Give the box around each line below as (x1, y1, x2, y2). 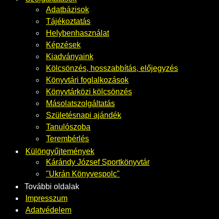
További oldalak (24, 182, 79, 191)
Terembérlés (46, 134, 89, 143)
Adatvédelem (25, 205, 71, 214)
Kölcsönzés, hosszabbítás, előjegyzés (46, 64, 178, 72)
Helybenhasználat (46, 28, 109, 37)
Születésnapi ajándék (46, 110, 121, 119)
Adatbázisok (46, 5, 89, 14)
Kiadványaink (46, 52, 93, 61)
